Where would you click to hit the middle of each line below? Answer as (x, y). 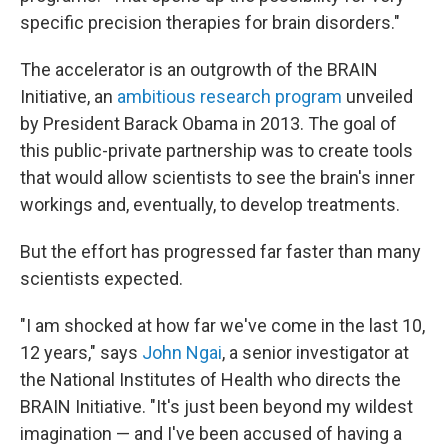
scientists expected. (101, 278)
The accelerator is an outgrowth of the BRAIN (199, 69)
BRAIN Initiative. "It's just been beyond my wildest (216, 406)
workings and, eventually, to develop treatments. (210, 204)
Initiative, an (68, 96)
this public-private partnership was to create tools (216, 150)
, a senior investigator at (315, 352)
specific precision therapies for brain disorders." (210, 22)
